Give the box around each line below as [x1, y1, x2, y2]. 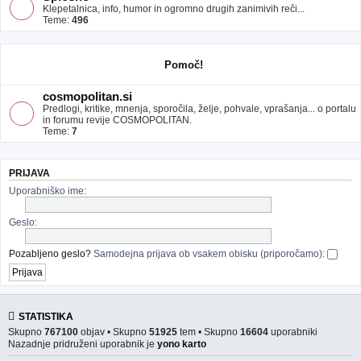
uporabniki [268, 326, 317, 338]
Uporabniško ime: [9, 185, 86, 197]
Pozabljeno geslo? [9, 247, 91, 259]
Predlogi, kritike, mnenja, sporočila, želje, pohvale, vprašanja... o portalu [43, 103, 356, 114]
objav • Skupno [78, 326, 149, 338]
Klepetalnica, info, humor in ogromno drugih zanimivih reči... [43, 3, 305, 15]
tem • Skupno [177, 326, 240, 338]
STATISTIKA [16, 311, 73, 322]
